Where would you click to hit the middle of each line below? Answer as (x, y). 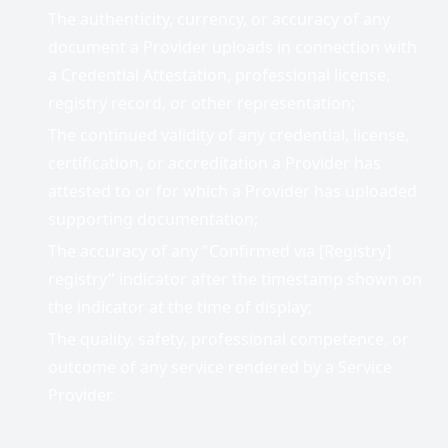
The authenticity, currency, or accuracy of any (219, 19)
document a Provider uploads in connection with (232, 47)
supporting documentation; (153, 219)
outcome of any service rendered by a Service (220, 367)
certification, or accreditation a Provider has (214, 163)
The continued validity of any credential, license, (228, 135)
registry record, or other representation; (201, 103)
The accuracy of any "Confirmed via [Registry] (219, 251)
